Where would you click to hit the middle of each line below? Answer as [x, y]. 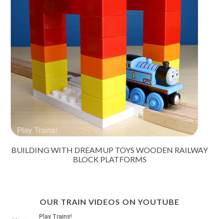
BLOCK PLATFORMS [109, 159]
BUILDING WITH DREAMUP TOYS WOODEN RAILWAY [109, 150]
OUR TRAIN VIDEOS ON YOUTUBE [109, 202]
